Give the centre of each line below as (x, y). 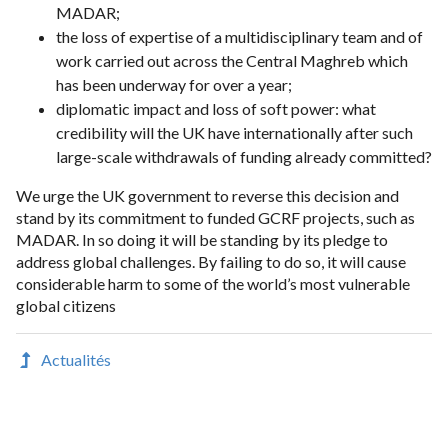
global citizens (66, 305)
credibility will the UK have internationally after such (234, 132)
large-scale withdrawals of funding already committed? (244, 156)
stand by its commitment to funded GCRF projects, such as (215, 217)
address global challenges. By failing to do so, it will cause (211, 261)
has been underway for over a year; (174, 84)
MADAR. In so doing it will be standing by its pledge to (202, 239)
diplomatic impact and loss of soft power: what (216, 108)
